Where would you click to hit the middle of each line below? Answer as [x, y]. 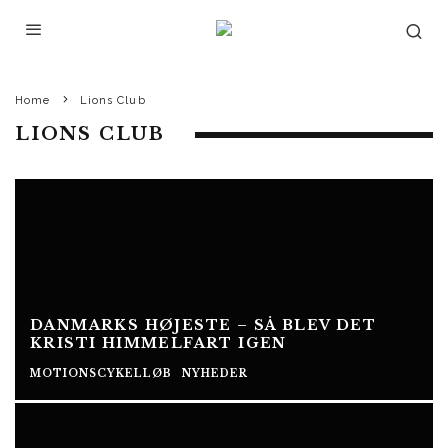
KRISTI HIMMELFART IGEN [158, 343]
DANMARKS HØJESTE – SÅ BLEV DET [203, 325]
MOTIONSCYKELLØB [101, 373]
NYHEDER [215, 373]
